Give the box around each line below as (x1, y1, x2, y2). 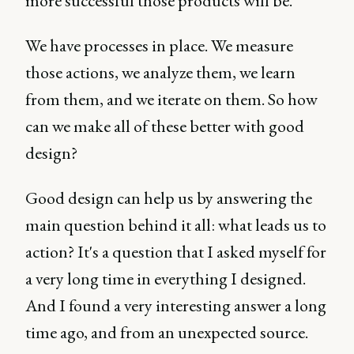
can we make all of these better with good (25, 114, 304, 137)
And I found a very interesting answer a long (25, 293, 326, 317)
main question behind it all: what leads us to (25, 213, 326, 236)
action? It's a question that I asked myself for (25, 239, 326, 263)
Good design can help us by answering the (25, 186, 312, 209)
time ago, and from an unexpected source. (25, 320, 308, 344)
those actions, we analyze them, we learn (25, 60, 296, 84)
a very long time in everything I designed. (25, 266, 306, 290)
